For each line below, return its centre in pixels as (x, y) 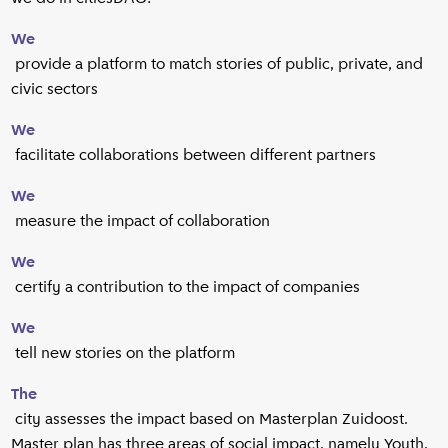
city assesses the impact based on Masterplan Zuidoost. (210, 418)
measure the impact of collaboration (141, 220)
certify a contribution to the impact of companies (186, 286)
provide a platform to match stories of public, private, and (217, 63)
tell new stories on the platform (123, 352)
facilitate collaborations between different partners (194, 154)
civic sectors (55, 88)
